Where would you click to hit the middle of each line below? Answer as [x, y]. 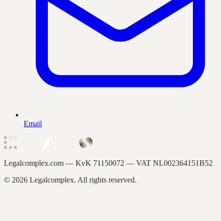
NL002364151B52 [183, 163]
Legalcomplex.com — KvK [49, 163]
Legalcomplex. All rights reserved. [82, 180]
